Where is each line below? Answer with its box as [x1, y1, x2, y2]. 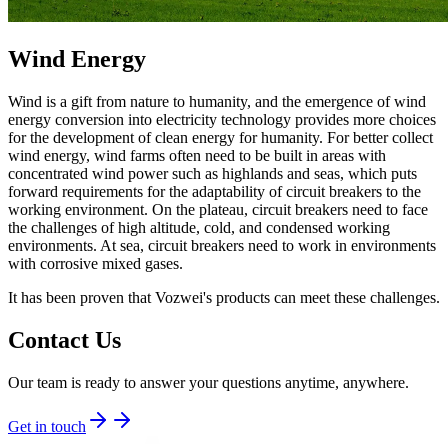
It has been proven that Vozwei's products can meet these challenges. [8, 289, 440, 307]
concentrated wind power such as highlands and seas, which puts [8, 165, 417, 183]
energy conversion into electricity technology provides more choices [8, 111, 436, 129]
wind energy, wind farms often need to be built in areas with [8, 147, 386, 165]
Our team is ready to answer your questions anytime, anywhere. [8, 374, 409, 392]
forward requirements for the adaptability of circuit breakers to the [8, 183, 421, 201]
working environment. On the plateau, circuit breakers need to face [8, 201, 428, 219]
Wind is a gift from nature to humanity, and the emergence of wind [8, 93, 426, 111]
